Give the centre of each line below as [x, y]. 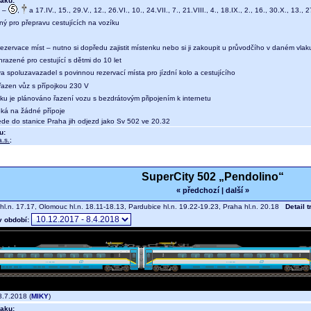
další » [237, 191]
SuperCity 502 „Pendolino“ [212, 177]
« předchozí [197, 191]
